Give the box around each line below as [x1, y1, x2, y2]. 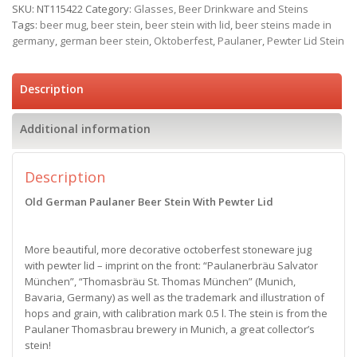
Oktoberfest [154, 33, 213, 48]
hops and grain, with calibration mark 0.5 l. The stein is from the [25, 305, 328, 320]
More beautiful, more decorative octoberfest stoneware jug [25, 241, 312, 257]
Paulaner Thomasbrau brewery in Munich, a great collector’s [25, 321, 315, 336]
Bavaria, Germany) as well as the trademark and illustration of [25, 289, 324, 304]
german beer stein [60, 33, 149, 48]
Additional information [20, 120, 151, 136]
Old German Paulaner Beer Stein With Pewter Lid [25, 194, 273, 209]
